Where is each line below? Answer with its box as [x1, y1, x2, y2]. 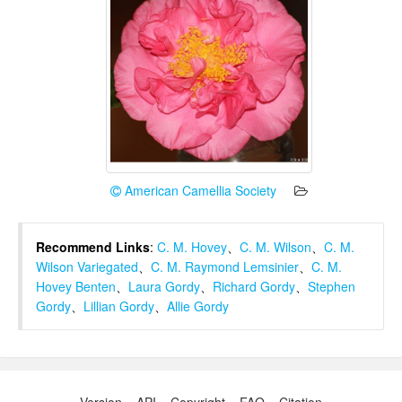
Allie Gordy [167, 297, 229, 316]
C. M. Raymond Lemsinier [151, 258, 299, 276]
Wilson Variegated [36, 258, 138, 276]
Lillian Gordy [83, 297, 154, 316]
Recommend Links [36, 238, 150, 257]
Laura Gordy [128, 277, 200, 296]
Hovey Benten [36, 277, 116, 296]
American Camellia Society [121, 181, 276, 200]
